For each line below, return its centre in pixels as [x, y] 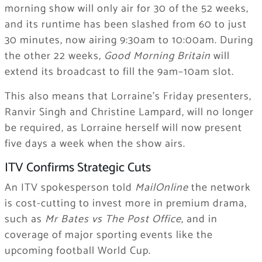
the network [219, 187]
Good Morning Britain [157, 56]
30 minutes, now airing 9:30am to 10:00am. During [129, 41]
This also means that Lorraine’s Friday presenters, [128, 97]
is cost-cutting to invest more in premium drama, [125, 203]
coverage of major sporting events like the [108, 235]
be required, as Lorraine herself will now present [123, 128]
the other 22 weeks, [54, 56]
